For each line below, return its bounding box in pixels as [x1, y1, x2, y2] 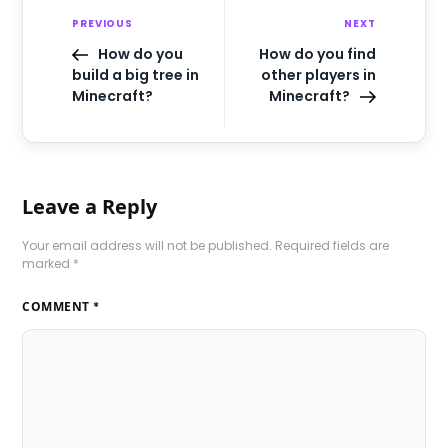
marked [22, 254, 74, 272]
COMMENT [22, 297, 94, 315]
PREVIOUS [72, 15, 133, 31]
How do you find [258, 43, 376, 64]
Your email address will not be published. [22, 236, 273, 254]
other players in [260, 64, 376, 85]
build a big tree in [72, 64, 200, 85]
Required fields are [275, 236, 390, 254]
